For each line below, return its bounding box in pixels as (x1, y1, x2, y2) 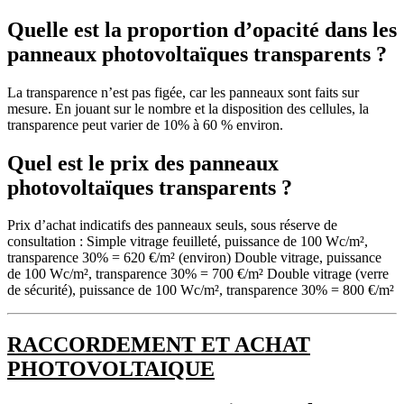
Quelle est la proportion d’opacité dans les (7, 17, 397, 41)
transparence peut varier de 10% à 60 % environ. (7, 116, 283, 133)
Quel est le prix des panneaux (7, 151, 279, 175)
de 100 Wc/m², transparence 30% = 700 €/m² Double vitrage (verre (7, 266, 389, 282)
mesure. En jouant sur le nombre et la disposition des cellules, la (7, 100, 369, 116)
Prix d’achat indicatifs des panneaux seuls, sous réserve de (7, 217, 337, 234)
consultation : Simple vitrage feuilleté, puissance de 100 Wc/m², (7, 234, 368, 250)
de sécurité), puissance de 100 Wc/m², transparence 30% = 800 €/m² (7, 282, 394, 298)
